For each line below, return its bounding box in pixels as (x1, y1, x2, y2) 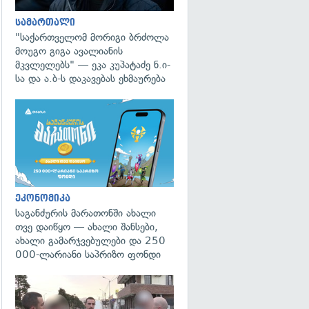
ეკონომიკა (15, 192, 70, 203)
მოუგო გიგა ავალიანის (15, 45, 123, 57)
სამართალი (15, 17, 75, 28)
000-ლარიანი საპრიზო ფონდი (15, 248, 161, 261)
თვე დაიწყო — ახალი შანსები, (15, 220, 158, 233)
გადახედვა (196, 286, 239, 294)
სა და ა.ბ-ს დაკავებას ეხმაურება (15, 72, 166, 85)
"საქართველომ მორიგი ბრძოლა (15, 31, 169, 43)
